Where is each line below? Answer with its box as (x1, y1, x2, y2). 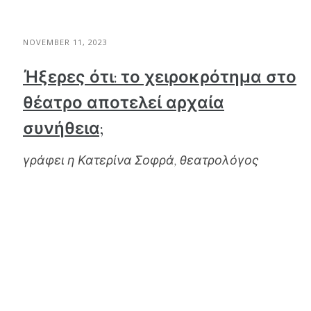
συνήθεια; (23, 119, 103, 140)
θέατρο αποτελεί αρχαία (23, 93, 224, 114)
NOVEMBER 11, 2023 (23, 37, 108, 48)
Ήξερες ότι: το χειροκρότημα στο (23, 67, 296, 88)
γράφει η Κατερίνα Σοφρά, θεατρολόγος (23, 153, 259, 169)
